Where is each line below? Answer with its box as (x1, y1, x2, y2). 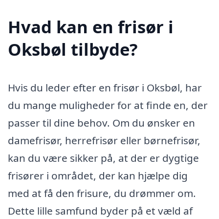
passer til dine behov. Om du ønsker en (8, 115, 195, 130)
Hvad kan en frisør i (8, 15, 174, 38)
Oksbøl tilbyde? (8, 37, 138, 61)
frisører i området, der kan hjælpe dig (8, 168, 188, 182)
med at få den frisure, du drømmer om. (8, 186, 196, 200)
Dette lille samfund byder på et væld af (8, 203, 193, 218)
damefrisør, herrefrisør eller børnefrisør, (8, 133, 200, 147)
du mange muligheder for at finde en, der (8, 98, 208, 112)
